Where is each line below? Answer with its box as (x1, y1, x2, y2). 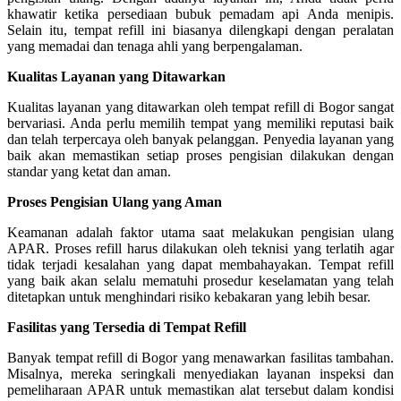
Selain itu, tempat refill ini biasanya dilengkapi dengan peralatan (7, 21, 394, 38)
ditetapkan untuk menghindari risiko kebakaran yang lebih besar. (7, 288, 371, 304)
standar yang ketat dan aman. (7, 163, 171, 179)
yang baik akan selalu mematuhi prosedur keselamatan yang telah (7, 272, 394, 288)
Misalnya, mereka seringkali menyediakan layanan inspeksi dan (7, 365, 394, 381)
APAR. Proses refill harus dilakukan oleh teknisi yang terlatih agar (7, 240, 394, 256)
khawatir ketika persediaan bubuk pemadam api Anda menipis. (7, 5, 394, 21)
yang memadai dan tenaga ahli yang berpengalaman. (7, 38, 303, 54)
